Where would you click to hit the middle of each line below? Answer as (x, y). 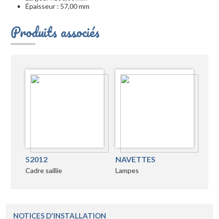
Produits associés (55, 32)
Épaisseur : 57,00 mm (57, 6)
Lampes (127, 171)
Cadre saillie (44, 171)
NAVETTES (135, 159)
